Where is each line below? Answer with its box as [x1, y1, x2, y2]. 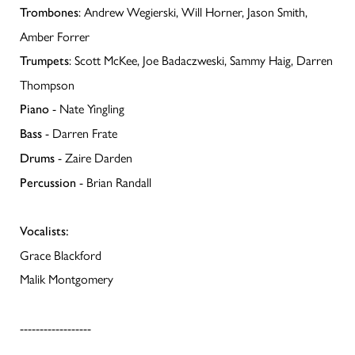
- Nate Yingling [49, 99, 124, 118]
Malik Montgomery [20, 269, 113, 288]
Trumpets [20, 53, 69, 69]
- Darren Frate [42, 124, 117, 143]
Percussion [20, 175, 76, 191]
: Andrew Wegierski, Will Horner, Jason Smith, [78, 2, 307, 21]
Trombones [20, 5, 78, 21]
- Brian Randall [76, 173, 151, 192]
